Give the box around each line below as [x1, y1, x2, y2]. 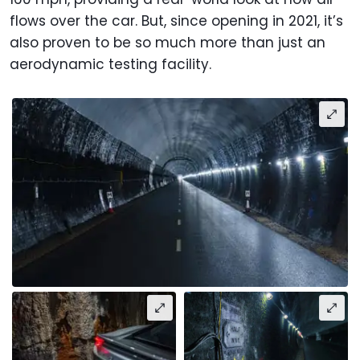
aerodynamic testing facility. [10, 55, 211, 75]
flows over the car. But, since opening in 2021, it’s [10, 11, 343, 31]
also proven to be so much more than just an [10, 33, 325, 53]
